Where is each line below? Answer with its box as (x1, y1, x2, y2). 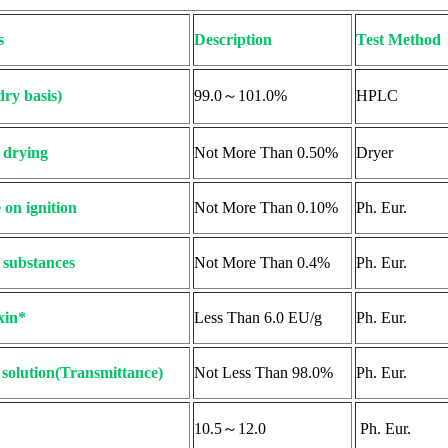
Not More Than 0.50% (193, 143, 338, 161)
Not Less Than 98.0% (193, 363, 333, 381)
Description (193, 30, 272, 48)
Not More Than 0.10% (193, 198, 338, 216)
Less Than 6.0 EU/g (193, 308, 322, 326)
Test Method (355, 30, 441, 48)
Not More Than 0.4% (193, 253, 330, 271)
